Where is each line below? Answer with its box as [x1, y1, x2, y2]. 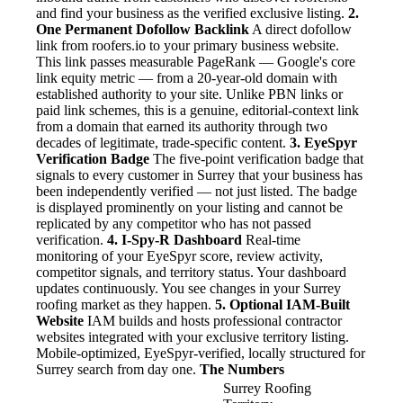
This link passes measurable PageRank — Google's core [36, 54, 355, 70]
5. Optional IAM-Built [215, 297, 350, 313]
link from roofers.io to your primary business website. [36, 38, 339, 54]
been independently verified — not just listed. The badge [36, 184, 357, 200]
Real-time [242, 232, 300, 248]
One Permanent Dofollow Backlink [36, 22, 249, 38]
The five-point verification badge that [149, 151, 363, 167]
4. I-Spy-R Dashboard [107, 232, 242, 248]
